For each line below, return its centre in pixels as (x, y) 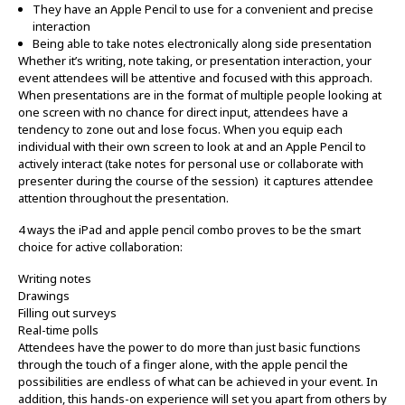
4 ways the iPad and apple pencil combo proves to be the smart (189, 230)
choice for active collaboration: (100, 247)
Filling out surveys (67, 313)
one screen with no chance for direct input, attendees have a (183, 112)
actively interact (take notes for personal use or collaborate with (190, 163)
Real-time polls (58, 330)
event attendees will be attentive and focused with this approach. (195, 77)
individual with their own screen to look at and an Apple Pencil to (192, 146)
